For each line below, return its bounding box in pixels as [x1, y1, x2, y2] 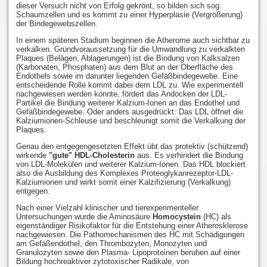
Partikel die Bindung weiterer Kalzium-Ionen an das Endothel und [15, 98, 240, 108]
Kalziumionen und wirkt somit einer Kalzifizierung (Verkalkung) [15, 178, 231, 187]
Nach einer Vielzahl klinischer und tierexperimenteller [15, 203, 198, 213]
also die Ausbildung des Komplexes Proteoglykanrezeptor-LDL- [15, 169, 233, 178]
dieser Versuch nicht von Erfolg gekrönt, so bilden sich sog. [15, 1, 222, 11]
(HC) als [200, 212, 231, 222]
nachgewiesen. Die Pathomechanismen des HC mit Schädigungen [15, 230, 244, 240]
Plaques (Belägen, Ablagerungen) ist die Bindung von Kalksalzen [15, 54, 240, 63]
